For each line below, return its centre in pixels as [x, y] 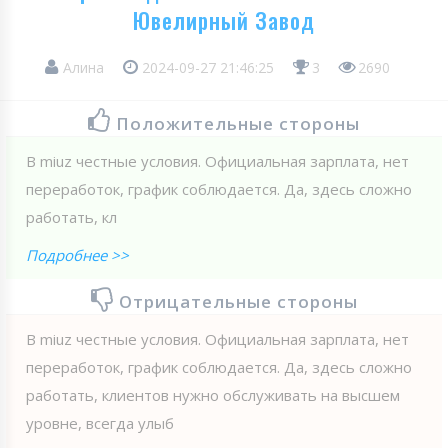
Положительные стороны [238, 123]
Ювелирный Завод [224, 19]
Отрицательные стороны [238, 301]
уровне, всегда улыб [100, 422]
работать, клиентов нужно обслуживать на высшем [213, 394]
